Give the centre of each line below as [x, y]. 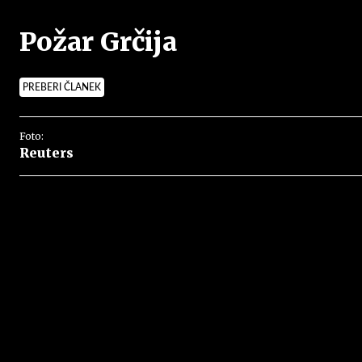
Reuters [46, 153]
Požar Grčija [98, 42]
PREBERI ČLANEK [62, 87]
